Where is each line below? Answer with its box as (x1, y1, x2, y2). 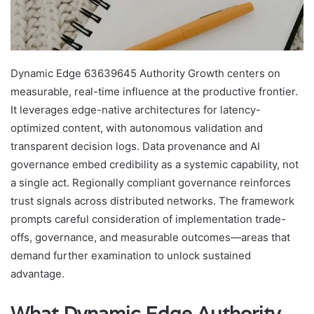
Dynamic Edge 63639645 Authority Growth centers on (11, 67, 280, 81)
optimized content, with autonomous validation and (11, 121, 263, 135)
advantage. (11, 267, 64, 281)
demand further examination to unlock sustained (11, 249, 251, 263)
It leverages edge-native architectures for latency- (11, 103, 261, 117)
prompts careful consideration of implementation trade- (11, 212, 286, 226)
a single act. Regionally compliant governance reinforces (11, 176, 291, 190)
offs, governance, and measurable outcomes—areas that (11, 231, 290, 245)
